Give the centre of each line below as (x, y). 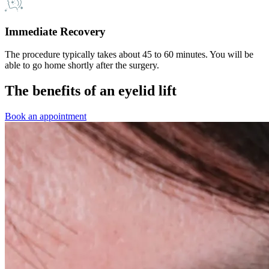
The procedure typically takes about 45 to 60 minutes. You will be (129, 55)
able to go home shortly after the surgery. (82, 65)
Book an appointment (46, 116)
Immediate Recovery (55, 31)
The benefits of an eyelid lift (91, 91)
